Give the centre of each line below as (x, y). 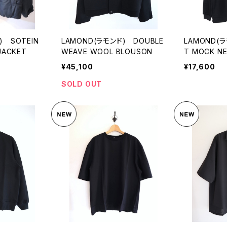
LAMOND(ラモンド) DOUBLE (112, 41)
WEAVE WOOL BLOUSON (107, 51)
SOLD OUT (82, 84)
